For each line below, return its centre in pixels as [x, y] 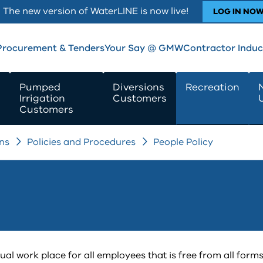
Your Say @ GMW [144, 48]
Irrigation [42, 98]
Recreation [213, 87]
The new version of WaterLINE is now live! [102, 11]
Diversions [139, 87]
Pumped [40, 87]
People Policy [183, 142]
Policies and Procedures [81, 142]
